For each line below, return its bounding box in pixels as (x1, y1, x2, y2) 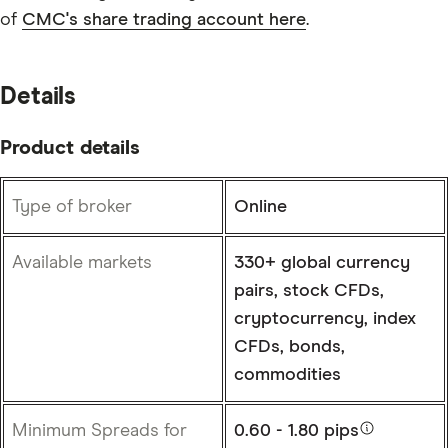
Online (234, 197, 287, 216)
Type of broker (12, 197, 132, 216)
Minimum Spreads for (12, 421, 187, 440)
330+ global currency (234, 253, 410, 272)
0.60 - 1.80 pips (234, 421, 359, 440)
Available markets (12, 253, 152, 272)
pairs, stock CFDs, (234, 281, 384, 300)
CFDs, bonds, (234, 337, 345, 356)
